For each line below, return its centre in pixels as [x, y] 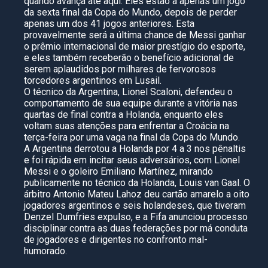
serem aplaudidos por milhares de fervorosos [120, 69]
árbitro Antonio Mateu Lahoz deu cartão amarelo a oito [137, 194]
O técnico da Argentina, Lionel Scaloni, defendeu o [128, 92]
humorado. [45, 251]
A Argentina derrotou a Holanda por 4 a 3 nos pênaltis [135, 149]
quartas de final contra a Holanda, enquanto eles [124, 115]
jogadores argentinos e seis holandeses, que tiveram [135, 205]
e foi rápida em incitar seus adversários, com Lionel [132, 160]
